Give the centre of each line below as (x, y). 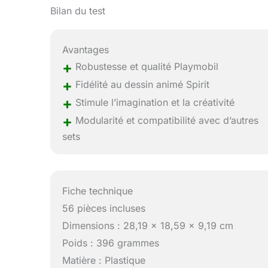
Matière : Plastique (104, 260)
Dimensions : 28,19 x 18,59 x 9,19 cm (148, 225)
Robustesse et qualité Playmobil (146, 67)
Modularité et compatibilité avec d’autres (166, 121)
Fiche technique (98, 191)
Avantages (86, 49)
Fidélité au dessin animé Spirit (141, 85)
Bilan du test (78, 10)
